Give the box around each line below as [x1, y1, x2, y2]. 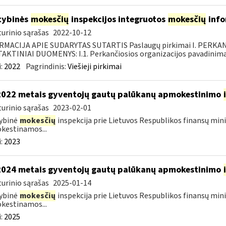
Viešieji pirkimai [67, 61, 122, 72]
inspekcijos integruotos [69, 13, 167, 26]
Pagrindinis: [25, 61, 68, 72]
